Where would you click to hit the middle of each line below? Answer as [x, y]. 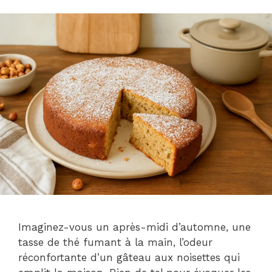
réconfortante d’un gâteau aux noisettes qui [129, 258]
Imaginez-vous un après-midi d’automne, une [134, 227]
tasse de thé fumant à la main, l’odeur [115, 243]
